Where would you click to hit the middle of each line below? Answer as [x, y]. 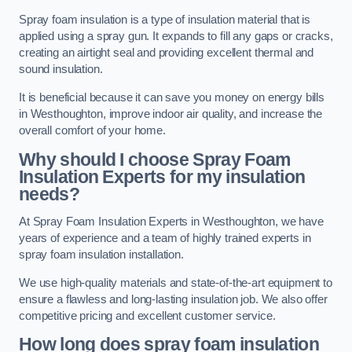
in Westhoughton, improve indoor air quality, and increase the [171, 114]
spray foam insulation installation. [101, 255]
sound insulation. [61, 70]
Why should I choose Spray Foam [155, 159]
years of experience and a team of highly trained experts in [165, 238]
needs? [49, 194]
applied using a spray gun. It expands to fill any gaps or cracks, [176, 37]
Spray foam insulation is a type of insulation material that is [165, 20]
